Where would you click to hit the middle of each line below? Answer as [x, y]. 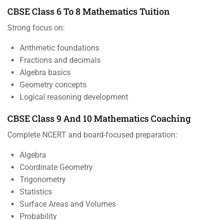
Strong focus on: [36, 27]
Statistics [36, 192]
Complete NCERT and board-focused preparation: [92, 135]
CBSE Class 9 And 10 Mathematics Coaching [99, 118]
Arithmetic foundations [59, 48]
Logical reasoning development [74, 97]
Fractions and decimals [60, 60]
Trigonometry [43, 179]
